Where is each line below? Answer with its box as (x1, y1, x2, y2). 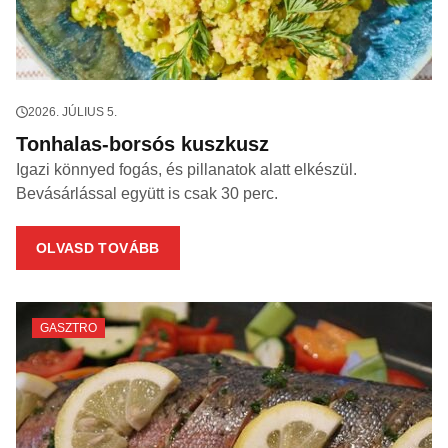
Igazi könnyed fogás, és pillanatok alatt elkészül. (16, 161, 357, 178)
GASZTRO (40, 321, 97, 335)
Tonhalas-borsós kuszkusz (16, 133, 269, 155)
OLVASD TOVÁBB (36, 240, 160, 256)
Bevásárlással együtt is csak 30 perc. (16, 185, 278, 202)
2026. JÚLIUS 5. (28, 105, 117, 119)
